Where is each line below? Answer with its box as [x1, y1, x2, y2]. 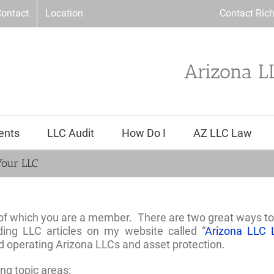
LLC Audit [46, 127, 94, 139]
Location [45, 7, 83, 19]
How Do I [121, 127, 166, 139]
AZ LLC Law [193, 127, 252, 139]
